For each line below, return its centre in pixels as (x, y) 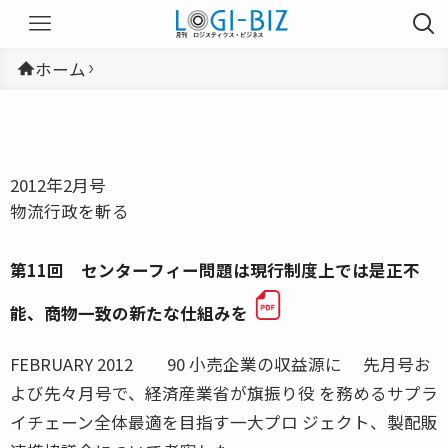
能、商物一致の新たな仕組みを (129, 312)
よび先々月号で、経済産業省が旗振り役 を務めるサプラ (224, 392)
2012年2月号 (58, 184)
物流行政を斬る (69, 210)
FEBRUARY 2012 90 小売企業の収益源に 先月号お (220, 363)
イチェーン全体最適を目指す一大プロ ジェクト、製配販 (224, 421)
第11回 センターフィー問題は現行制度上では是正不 (215, 269)
